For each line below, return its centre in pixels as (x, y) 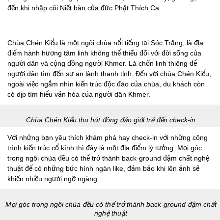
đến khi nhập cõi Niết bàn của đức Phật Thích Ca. (84, 8)
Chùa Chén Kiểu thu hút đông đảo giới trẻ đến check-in (111, 120)
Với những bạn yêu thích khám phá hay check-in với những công (108, 137)
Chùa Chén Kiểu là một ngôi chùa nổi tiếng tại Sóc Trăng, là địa (105, 42)
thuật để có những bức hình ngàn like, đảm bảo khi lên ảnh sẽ (103, 168)
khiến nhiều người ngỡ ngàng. (53, 179)
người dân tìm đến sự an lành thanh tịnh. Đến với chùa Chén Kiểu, (109, 73)
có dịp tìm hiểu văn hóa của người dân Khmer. (79, 94)
